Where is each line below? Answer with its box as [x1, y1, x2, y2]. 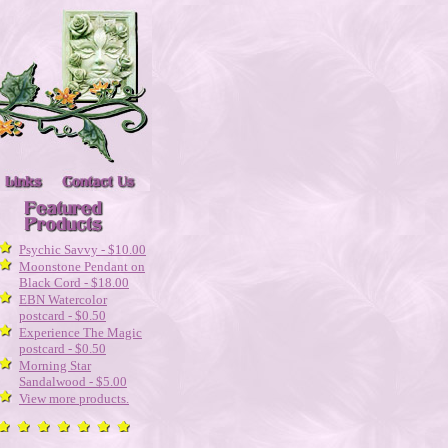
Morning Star [19, 358, 91, 373]
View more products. [19, 391, 129, 406]
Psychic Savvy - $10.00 [19, 242, 146, 257]
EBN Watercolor [19, 292, 107, 307]
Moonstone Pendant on [19, 259, 145, 274]
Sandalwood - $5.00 [19, 374, 127, 389]
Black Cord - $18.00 [19, 275, 129, 290]
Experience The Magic [19, 325, 142, 340]
